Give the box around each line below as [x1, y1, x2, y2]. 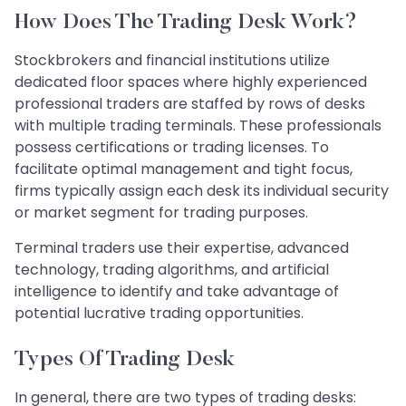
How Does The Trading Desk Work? [14, 12, 357, 34]
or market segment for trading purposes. [14, 202, 308, 224]
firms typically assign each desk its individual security [14, 180, 389, 202]
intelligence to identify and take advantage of [14, 281, 339, 303]
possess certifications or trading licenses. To [14, 137, 329, 159]
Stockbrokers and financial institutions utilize [14, 50, 330, 72]
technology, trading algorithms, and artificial [14, 259, 329, 281]
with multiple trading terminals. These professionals [14, 115, 382, 137]
